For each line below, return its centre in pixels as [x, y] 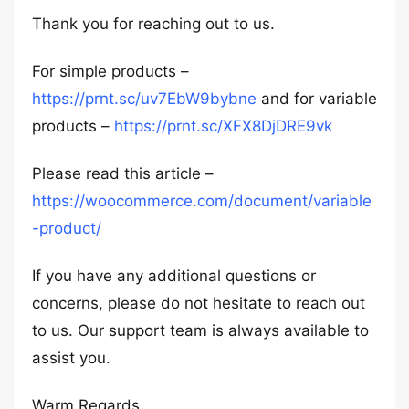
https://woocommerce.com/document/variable [202, 201]
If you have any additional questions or [174, 276]
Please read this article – [123, 173]
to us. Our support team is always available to [200, 330]
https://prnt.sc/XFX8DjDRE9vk [223, 126]
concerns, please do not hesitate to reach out [199, 303]
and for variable [317, 99]
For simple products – [110, 71]
